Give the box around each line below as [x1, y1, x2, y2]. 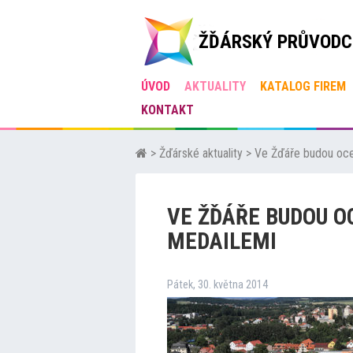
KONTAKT [141, 102, 194, 117]
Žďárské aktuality [159, 146, 243, 161]
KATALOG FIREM [260, 79, 346, 94]
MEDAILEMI [167, 228, 277, 255]
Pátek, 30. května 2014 [167, 278, 268, 292]
